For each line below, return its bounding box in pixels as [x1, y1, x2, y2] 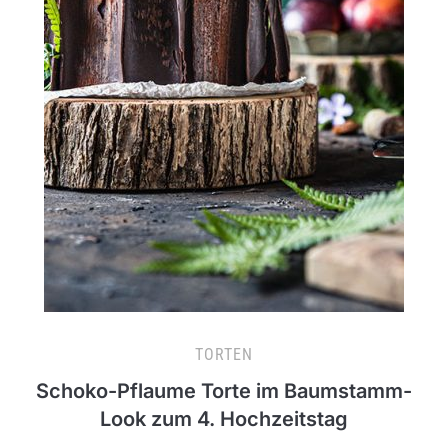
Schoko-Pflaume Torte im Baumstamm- [36, 379, 412, 404]
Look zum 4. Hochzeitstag [100, 407, 348, 432]
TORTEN [195, 345, 253, 365]
